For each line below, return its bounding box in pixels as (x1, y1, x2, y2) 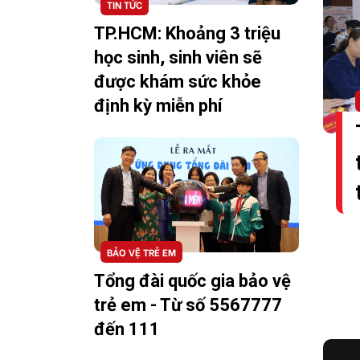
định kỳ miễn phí (94, 95, 223, 116)
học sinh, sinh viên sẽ (94, 47, 262, 67)
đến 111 (94, 319, 160, 340)
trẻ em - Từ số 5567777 (94, 295, 282, 316)
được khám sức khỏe (94, 71, 261, 92)
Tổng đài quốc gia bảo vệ (94, 271, 291, 292)
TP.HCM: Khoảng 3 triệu (94, 22, 280, 43)
